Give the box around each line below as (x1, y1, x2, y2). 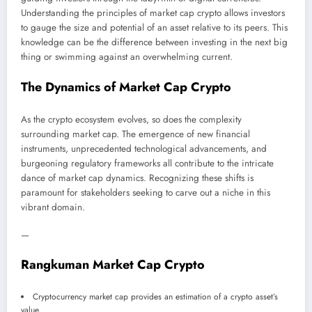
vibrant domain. (21, 201, 85, 214)
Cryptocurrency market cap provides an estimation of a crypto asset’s (33, 290, 278, 303)
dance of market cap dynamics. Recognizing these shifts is (21, 171, 253, 185)
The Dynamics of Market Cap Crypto (21, 77, 231, 96)
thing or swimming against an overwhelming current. (21, 50, 233, 64)
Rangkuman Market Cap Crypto (21, 256, 205, 274)
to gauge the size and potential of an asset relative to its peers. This (21, 21, 288, 35)
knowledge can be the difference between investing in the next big (21, 36, 288, 49)
